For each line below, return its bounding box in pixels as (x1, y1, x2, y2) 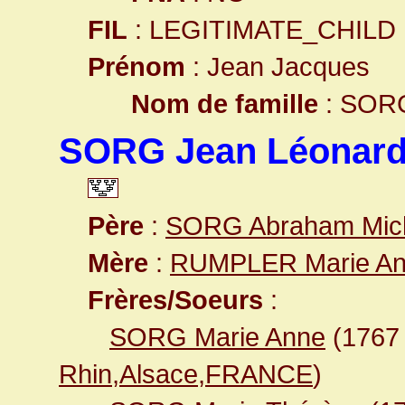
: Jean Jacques (185, 52, 370, 81)
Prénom (88, 52, 185, 81)
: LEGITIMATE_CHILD (127, 14, 396, 44)
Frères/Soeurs (88, 285, 263, 315)
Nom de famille (131, 89, 318, 118)
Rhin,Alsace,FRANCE (59, 359, 313, 389)
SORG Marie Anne (109, 322, 325, 352)
